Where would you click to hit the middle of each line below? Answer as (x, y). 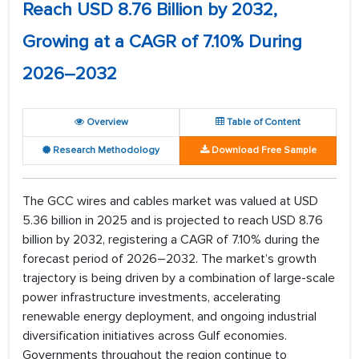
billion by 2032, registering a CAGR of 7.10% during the (171, 240)
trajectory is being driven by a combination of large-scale (179, 278)
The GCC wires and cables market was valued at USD (170, 202)
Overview (106, 123)
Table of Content (262, 123)
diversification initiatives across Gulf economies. (155, 336)
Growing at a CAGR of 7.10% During (162, 42)
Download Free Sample (262, 151)
